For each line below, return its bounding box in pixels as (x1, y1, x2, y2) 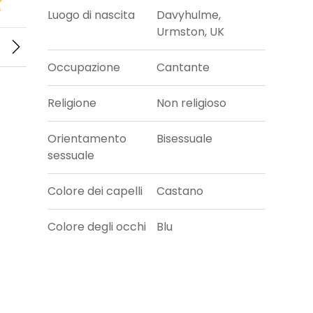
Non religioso (156, 95, 226, 112)
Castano (156, 183, 203, 200)
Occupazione (48, 59, 121, 76)
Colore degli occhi (48, 219, 147, 235)
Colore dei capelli (48, 183, 143, 200)
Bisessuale (156, 131, 212, 147)
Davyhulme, (156, 7, 221, 24)
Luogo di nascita (48, 7, 136, 24)
